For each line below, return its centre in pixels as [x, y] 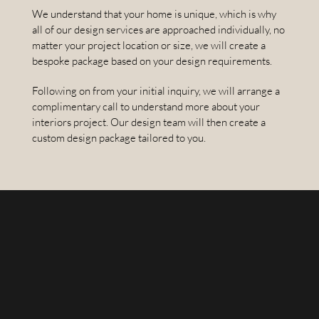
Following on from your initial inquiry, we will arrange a [156, 90]
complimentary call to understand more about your [146, 106]
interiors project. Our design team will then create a [148, 122]
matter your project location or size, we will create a [148, 45]
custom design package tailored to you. [119, 137]
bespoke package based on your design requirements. [152, 61]
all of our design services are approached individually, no [158, 29]
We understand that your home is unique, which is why [154, 14]
